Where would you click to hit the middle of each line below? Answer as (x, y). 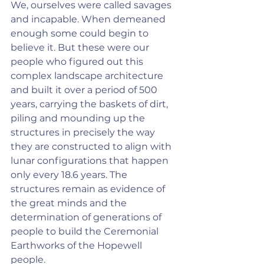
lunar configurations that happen (91, 161)
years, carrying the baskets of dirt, (90, 104)
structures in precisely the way (84, 132)
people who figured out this (78, 62)
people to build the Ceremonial (86, 231)
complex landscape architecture (88, 76)
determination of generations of (87, 217)
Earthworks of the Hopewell (77, 245)
